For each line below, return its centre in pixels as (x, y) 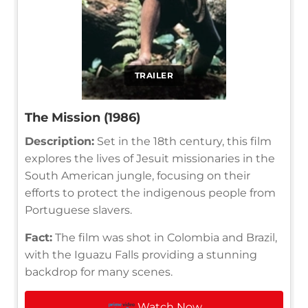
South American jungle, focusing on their (137, 175)
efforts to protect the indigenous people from (150, 192)
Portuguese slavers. (78, 210)
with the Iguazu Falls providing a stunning (141, 254)
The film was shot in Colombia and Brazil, (165, 237)
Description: (59, 141)
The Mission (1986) (82, 117)
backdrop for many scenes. (99, 272)
